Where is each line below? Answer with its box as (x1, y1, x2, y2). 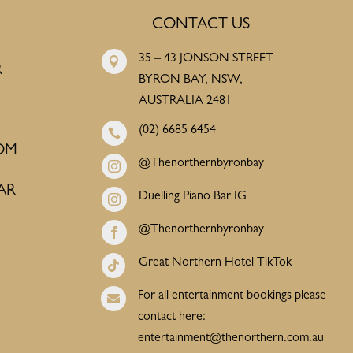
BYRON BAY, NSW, (138, 73, 243, 87)
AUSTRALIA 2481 (138, 95, 232, 108)
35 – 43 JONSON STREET (138, 52, 273, 65)
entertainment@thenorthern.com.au (138, 332, 328, 345)
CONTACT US (151, 17, 250, 33)
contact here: (138, 310, 206, 324)
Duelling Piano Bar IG (138, 190, 247, 203)
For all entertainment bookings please (138, 289, 327, 303)
